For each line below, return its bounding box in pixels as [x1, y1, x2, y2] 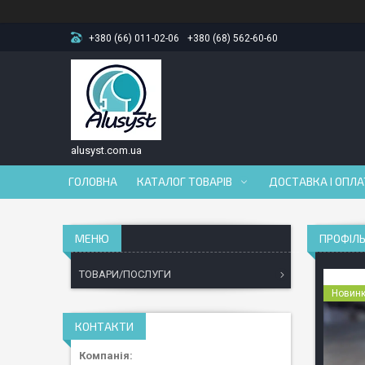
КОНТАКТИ [75, 319, 134, 333]
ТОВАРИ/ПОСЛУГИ [79, 268, 171, 280]
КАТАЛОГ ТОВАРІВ [137, 174, 232, 188]
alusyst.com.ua [71, 144, 142, 156]
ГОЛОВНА [68, 174, 117, 188]
